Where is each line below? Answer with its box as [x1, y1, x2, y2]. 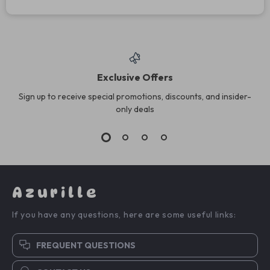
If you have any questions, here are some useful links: [12, 209, 236, 220]
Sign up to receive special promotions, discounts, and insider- [19, 90, 251, 102]
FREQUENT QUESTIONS [36, 239, 136, 251]
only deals [116, 103, 154, 115]
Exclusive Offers [97, 71, 173, 83]
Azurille [12, 183, 99, 201]
